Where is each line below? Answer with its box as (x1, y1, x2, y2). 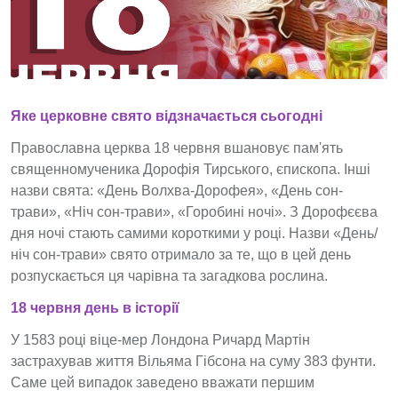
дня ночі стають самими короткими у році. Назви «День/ (11, 226, 378, 241)
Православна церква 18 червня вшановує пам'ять (11, 140, 343, 155)
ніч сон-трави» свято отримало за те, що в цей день (11, 247, 351, 262)
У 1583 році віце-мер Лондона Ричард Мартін (11, 332, 310, 347)
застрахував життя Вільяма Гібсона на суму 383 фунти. (11, 354, 376, 369)
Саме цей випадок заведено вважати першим (11, 375, 314, 390)
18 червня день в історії (11, 300, 179, 315)
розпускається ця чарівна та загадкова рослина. (11, 268, 328, 283)
